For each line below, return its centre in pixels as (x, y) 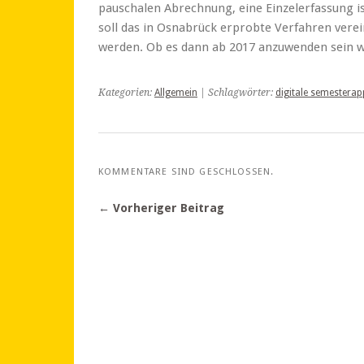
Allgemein (176, 93)
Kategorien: (126, 93)
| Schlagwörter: (236, 93)
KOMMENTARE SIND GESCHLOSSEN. (186, 171)
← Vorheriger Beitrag (161, 208)
